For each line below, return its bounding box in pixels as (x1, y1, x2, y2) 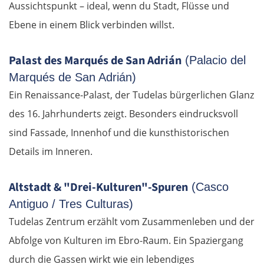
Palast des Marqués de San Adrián (9, 52, 181, 69)
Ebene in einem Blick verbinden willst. (9, 18, 174, 31)
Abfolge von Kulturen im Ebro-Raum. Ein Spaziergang (9, 233, 243, 247)
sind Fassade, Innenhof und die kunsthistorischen (9, 126, 229, 139)
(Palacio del (181, 53, 246, 67)
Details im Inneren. (9, 144, 93, 158)
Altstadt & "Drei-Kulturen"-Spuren (9, 179, 188, 196)
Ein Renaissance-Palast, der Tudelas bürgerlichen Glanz (9, 88, 254, 101)
